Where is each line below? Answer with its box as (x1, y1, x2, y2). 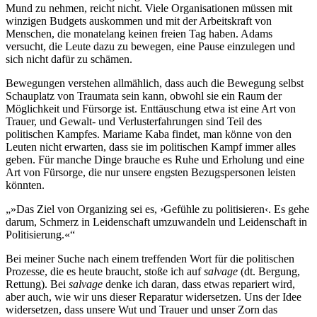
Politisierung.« (6, 228, 70, 241)
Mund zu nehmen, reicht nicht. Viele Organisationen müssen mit (6, 1, 292, 14)
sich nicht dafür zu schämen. (6, 52, 132, 65)
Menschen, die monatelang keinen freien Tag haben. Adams (6, 27, 272, 40)
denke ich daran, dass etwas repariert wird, (103, 277, 295, 290)
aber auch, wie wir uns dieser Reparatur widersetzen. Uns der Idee (6, 290, 301, 303)
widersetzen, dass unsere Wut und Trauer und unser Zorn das (6, 303, 277, 316)
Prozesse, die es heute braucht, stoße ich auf (6, 265, 204, 277)
